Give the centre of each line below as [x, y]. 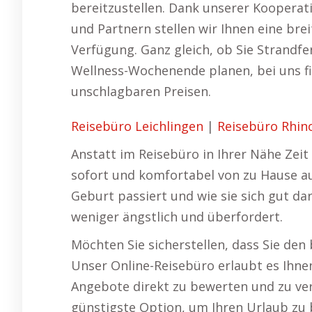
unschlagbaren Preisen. [141, 91]
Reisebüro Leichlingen [137, 126]
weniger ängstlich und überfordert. [177, 217]
